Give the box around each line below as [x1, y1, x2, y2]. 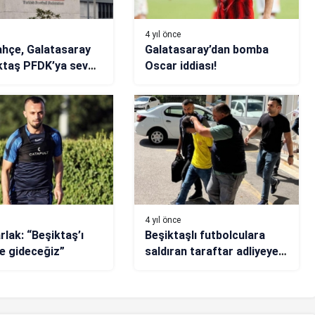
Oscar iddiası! [144, 58, 217, 72]
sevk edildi [144, 260, 200, 274]
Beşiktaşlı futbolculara [144, 228, 265, 242]
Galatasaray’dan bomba [144, 42, 269, 56]
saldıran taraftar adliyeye [144, 244, 278, 258]
